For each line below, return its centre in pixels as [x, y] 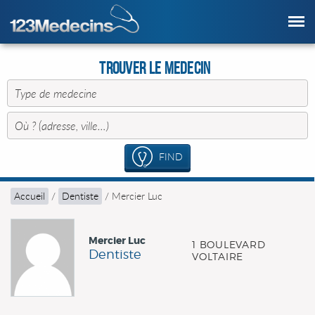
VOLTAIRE [218, 256]
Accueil [30, 196]
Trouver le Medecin [155, 68]
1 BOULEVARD [229, 244]
